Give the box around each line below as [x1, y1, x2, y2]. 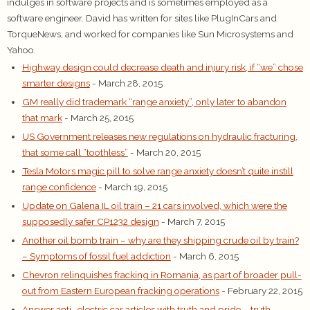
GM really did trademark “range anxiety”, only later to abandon [21, 95, 286, 107]
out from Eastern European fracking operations [21, 284, 219, 296]
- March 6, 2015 [172, 250, 239, 262]
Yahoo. [7, 44, 36, 55]
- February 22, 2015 [221, 284, 302, 296]
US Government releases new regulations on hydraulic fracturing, [21, 130, 298, 142]
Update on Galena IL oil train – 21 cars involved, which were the [21, 199, 287, 211]
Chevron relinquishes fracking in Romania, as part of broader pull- [21, 268, 302, 280]
